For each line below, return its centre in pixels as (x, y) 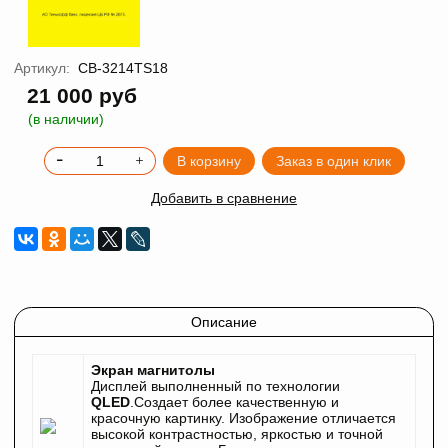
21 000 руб (82, 96)
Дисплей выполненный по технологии (215, 386)
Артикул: (42, 67)
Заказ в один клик (333, 160)
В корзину (208, 160)
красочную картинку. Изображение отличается (243, 418)
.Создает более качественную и (234, 402)
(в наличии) (66, 118)
